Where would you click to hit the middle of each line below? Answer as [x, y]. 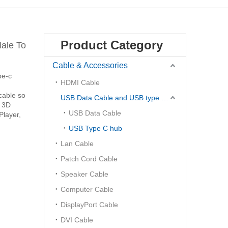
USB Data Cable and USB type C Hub [165, 98]
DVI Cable [77, 220]
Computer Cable [87, 189]
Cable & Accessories [90, 65]
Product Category [112, 45]
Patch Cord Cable [89, 159]
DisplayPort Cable [89, 205]
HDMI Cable [80, 82]
